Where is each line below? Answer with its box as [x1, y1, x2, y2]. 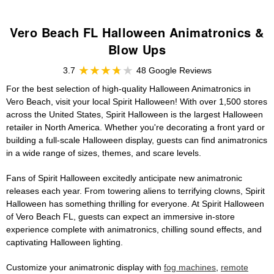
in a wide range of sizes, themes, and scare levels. [6, 148, 201, 158]
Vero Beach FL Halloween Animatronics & [10, 23, 264, 42]
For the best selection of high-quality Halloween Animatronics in [6, 84, 251, 94]
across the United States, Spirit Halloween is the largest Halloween [6, 109, 263, 120]
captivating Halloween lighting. [6, 237, 123, 248]
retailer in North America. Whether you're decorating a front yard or [6, 122, 265, 133]
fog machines [164, 262, 216, 273]
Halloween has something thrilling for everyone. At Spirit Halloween [6, 199, 264, 209]
